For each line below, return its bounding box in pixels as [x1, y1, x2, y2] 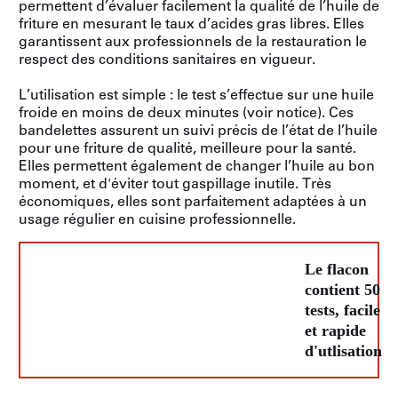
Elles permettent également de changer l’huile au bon [19, 157, 375, 174]
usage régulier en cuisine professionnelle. [19, 211, 296, 227]
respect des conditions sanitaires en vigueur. [19, 51, 315, 68]
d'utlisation [305, 341, 382, 360]
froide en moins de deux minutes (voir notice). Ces [19, 104, 354, 121]
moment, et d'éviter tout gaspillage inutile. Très [19, 175, 331, 192]
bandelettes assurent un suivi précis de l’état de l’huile [19, 122, 378, 139]
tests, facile [305, 300, 380, 319]
